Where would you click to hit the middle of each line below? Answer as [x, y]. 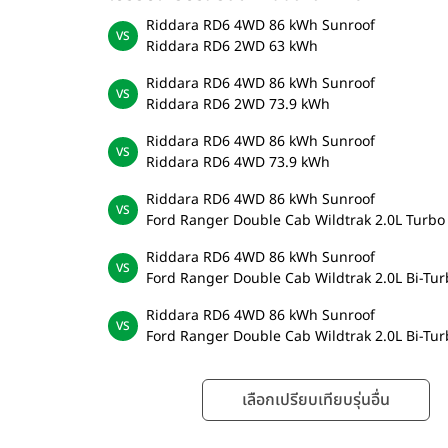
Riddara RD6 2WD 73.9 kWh [237, 104]
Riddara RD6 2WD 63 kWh [231, 46]
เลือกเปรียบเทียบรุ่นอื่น [316, 399]
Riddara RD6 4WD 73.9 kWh [237, 162]
